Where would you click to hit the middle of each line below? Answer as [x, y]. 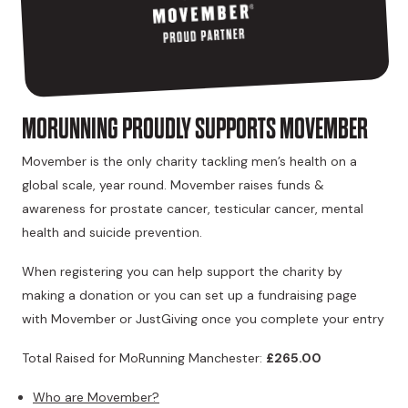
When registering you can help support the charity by [182, 272]
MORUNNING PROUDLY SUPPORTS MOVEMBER [195, 129]
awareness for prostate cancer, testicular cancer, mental [193, 209]
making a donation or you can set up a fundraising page [189, 296]
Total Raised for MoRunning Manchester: [144, 358]
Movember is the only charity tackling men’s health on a [189, 162]
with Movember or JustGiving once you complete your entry [203, 319]
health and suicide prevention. [112, 233]
